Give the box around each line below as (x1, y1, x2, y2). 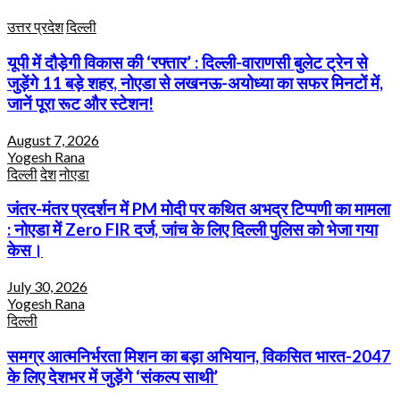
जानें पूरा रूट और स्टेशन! (7, 93, 154, 113)
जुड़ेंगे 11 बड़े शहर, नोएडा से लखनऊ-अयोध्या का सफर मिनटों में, (7, 72, 383, 93)
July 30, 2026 (7, 278, 87, 296)
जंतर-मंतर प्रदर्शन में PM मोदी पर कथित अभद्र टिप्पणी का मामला (7, 199, 390, 220)
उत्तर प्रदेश (7, 18, 63, 36)
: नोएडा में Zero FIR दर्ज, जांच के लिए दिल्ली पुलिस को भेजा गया (7, 220, 378, 240)
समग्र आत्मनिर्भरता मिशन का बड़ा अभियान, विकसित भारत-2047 (7, 346, 391, 366)
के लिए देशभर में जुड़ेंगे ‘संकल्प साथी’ (7, 366, 218, 387)
